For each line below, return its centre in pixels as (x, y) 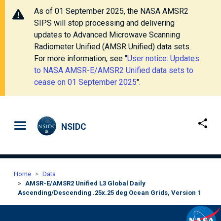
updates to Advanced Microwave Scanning (107, 35)
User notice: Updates (163, 58)
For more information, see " (81, 58)
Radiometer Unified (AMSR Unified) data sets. (112, 47)
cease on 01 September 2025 (85, 82)
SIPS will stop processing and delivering (104, 23)
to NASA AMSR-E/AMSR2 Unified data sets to (114, 70)
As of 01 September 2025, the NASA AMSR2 (111, 11)
